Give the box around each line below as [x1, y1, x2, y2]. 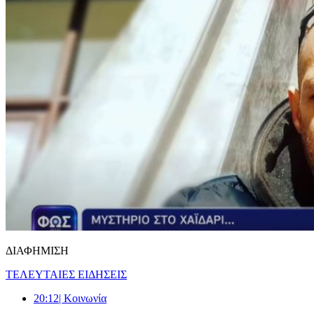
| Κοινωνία [59, 292, 107, 304]
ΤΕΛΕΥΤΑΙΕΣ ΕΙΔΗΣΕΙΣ [6, 268, 127, 280]
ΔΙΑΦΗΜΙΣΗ [6, 244, 69, 257]
